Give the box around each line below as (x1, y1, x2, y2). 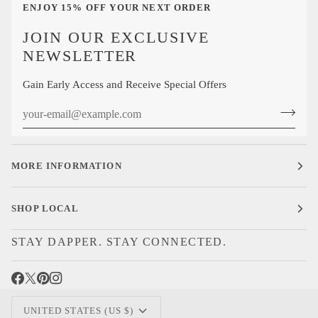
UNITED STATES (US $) (23, 305, 134, 316)
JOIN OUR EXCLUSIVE (23, 29, 209, 47)
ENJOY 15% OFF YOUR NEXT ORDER (23, 2, 211, 13)
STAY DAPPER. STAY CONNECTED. (11, 236, 227, 248)
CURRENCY (11, 289, 124, 309)
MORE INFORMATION (11, 160, 122, 171)
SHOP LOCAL (11, 203, 79, 214)
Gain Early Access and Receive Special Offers (23, 79, 226, 91)
